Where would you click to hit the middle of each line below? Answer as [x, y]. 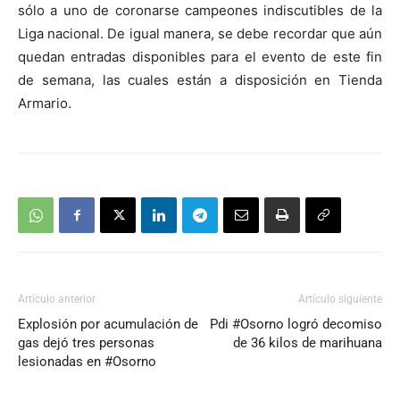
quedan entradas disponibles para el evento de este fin [200, 57]
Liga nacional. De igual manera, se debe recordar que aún [200, 34]
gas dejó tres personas [86, 343]
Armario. [45, 104]
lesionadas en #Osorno [87, 362]
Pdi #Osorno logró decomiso [296, 325]
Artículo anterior [57, 300]
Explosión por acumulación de [108, 325]
